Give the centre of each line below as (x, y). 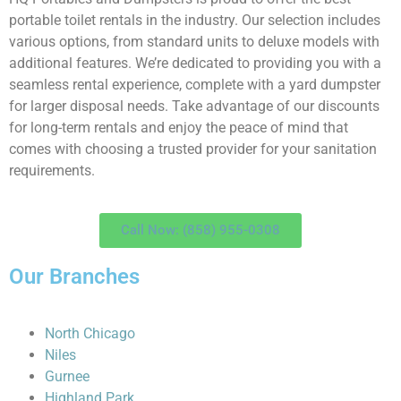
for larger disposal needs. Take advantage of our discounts (194, 107)
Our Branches (74, 276)
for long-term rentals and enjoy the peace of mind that (179, 128)
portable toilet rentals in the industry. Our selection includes (195, 21)
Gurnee (67, 376)
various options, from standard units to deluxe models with (194, 42)
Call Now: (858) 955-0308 (200, 230)
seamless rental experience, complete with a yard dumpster (195, 85)
